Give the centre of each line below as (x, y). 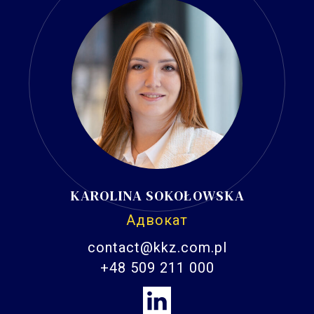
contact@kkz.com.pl (157, 247)
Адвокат (157, 220)
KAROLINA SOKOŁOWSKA (157, 195)
